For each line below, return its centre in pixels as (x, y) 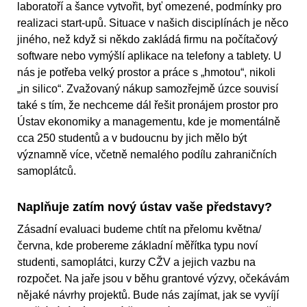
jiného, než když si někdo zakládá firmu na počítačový (147, 40)
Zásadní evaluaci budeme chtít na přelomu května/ (139, 230)
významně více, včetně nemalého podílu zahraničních (147, 155)
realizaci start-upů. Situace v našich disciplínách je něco (153, 23)
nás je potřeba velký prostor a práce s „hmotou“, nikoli (146, 73)
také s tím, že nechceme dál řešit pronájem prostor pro (148, 106)
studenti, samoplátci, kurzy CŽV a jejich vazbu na (136, 262)
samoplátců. (47, 171)
